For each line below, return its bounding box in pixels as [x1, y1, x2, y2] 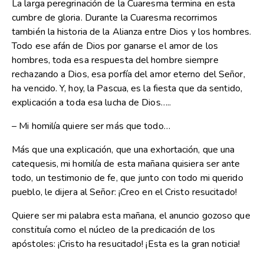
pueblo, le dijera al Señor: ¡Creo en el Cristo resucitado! [12, 186, 237, 199]
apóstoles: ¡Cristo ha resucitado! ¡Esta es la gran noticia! [12, 237, 240, 251]
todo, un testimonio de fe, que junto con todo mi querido [12, 171, 243, 185]
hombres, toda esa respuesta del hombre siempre [12, 54, 219, 67]
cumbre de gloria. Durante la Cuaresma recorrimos [12, 11, 217, 25]
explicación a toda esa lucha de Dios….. [12, 96, 171, 110]
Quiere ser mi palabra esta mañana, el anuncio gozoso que [12, 209, 250, 223]
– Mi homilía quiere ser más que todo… [12, 120, 170, 133]
